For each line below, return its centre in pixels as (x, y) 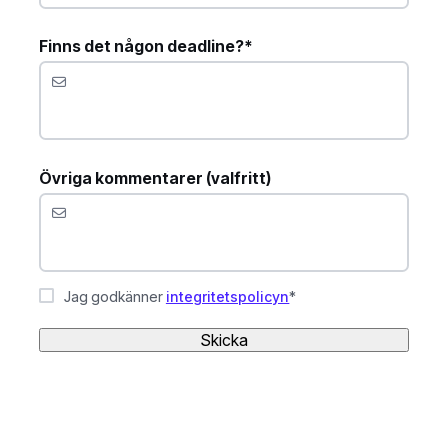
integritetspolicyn (227, 297)
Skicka (224, 339)
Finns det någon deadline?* (146, 46)
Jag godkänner (114, 297)
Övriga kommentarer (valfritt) (155, 177)
